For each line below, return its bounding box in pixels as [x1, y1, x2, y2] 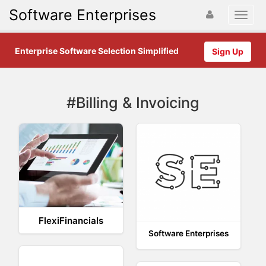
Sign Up [212, 46, 243, 56]
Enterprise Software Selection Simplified [15, 46, 179, 56]
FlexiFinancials [39, 214, 104, 226]
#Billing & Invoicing [66, 94, 199, 112]
